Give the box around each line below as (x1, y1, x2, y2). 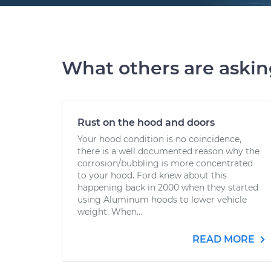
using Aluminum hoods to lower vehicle (77, 194, 247, 205)
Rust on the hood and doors (77, 117, 215, 128)
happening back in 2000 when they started (77, 182, 258, 193)
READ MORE (192, 233, 257, 245)
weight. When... (77, 206, 142, 217)
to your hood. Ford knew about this (77, 170, 227, 181)
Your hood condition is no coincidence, (77, 134, 241, 145)
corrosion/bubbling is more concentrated (77, 158, 253, 169)
